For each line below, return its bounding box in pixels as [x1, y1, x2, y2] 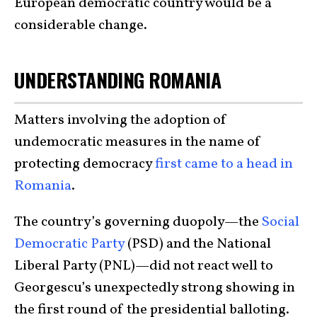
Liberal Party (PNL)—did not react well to [14, 256, 273, 277]
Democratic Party [14, 234, 125, 255]
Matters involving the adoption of [14, 110, 227, 131]
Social [262, 212, 299, 233]
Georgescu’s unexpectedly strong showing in [14, 278, 295, 299]
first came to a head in [155, 154, 293, 175]
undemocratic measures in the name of [14, 132, 261, 153]
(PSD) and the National [125, 234, 271, 255]
